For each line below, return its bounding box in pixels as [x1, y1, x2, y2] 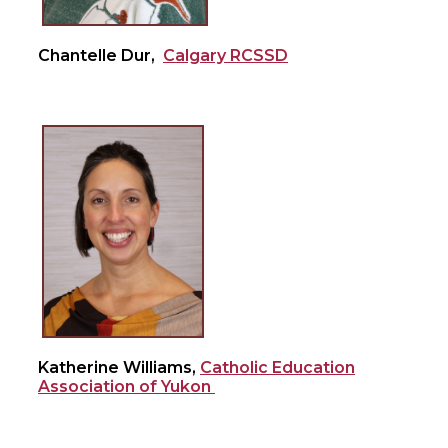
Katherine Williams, [38, 358, 200, 378]
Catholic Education [200, 358, 355, 378]
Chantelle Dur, [38, 45, 163, 65]
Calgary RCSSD [163, 45, 288, 65]
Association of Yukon [38, 377, 215, 397]
